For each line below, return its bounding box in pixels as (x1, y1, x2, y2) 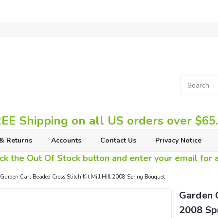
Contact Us (100, 136, 136, 145)
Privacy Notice (155, 136, 201, 145)
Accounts (51, 136, 81, 145)
